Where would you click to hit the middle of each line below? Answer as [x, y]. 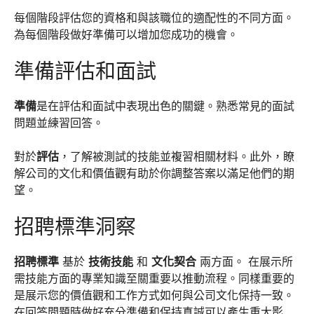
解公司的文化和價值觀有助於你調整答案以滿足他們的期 [154, 173]
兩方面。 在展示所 [245, 261]
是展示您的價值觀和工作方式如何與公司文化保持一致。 [154, 295]
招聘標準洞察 [75, 226]
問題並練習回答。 [59, 122]
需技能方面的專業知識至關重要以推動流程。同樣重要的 [154, 278]
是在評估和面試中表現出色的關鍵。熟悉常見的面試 [165, 105]
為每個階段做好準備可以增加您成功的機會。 [126, 34]
